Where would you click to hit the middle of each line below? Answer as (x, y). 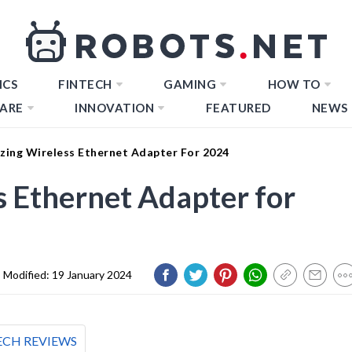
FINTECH (85, 84)
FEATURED (238, 108)
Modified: (27, 274)
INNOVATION (114, 108)
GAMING (190, 84)
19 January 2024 (92, 274)
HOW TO (294, 84)
